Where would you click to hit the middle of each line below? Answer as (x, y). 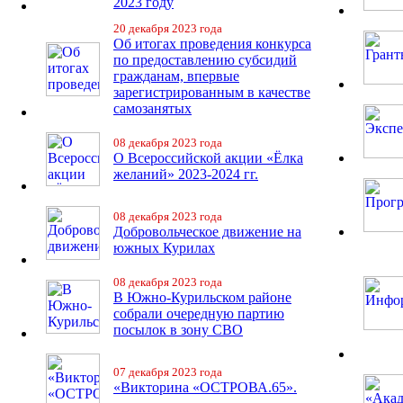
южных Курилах (164, 248)
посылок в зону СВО (178, 330)
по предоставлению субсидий (205, 60)
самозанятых (152, 108)
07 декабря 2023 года (168, 372)
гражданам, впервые (176, 76)
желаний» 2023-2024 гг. (186, 174)
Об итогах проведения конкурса (212, 44)
